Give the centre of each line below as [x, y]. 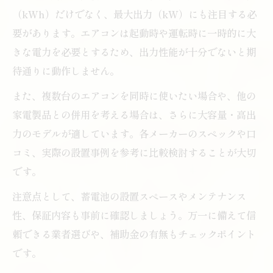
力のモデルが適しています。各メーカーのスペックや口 [134, 133]
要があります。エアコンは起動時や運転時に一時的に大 [134, 33]
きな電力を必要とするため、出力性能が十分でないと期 [134, 51]
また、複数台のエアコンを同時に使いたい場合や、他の [134, 95]
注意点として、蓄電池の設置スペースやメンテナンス [129, 196]
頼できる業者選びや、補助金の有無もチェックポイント [134, 234]
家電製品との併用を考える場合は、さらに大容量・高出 [134, 114]
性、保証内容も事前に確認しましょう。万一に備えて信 [134, 215]
